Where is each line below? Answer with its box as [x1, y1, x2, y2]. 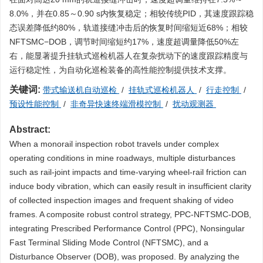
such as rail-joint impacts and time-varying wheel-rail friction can [9, 167, 247, 177]
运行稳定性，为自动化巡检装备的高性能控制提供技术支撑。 [9, 65, 231, 75]
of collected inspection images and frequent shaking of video [9, 195, 234, 205]
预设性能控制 [9, 99, 61, 109]
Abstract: [9, 124, 50, 134]
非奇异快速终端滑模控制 [70, 99, 163, 109]
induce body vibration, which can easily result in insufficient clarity [9, 181, 251, 191]
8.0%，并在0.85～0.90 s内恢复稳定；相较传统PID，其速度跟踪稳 [9, 9, 254, 18]
